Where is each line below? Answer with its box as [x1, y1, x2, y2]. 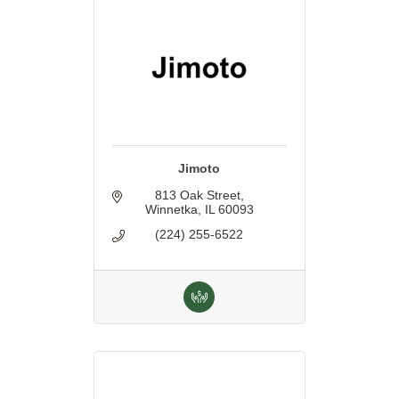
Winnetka [144, 202, 198, 217]
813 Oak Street [154, 188, 240, 203]
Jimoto [178, 161, 221, 176]
